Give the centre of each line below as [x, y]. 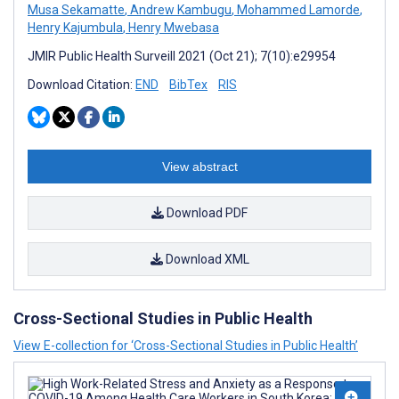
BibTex [188, 85]
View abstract [199, 167]
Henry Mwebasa [172, 28]
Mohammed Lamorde [297, 10]
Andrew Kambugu [179, 10]
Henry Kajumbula [75, 28]
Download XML [206, 259]
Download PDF [206, 213]
